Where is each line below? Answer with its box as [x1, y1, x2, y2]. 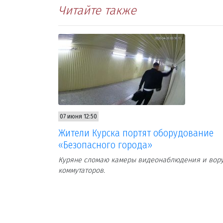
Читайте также [58, 3, 136, 17]
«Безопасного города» [58, 138, 152, 151]
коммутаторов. [58, 166, 107, 175]
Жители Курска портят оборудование [58, 126, 214, 139]
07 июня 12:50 [60, 112, 97, 120]
